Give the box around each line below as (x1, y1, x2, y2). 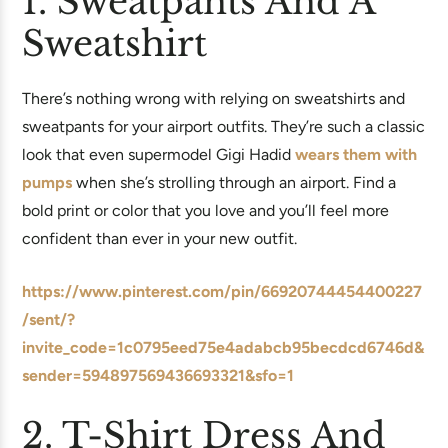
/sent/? (22, 310, 75, 329)
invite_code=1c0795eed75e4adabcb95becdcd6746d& (22, 338, 424, 357)
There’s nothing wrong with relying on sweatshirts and (22, 89, 405, 108)
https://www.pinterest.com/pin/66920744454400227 (22, 282, 422, 301)
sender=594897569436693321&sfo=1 (22, 366, 294, 385)
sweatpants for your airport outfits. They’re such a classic (22, 117, 425, 136)
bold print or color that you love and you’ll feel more (22, 201, 389, 220)
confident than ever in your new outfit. (22, 229, 297, 248)
